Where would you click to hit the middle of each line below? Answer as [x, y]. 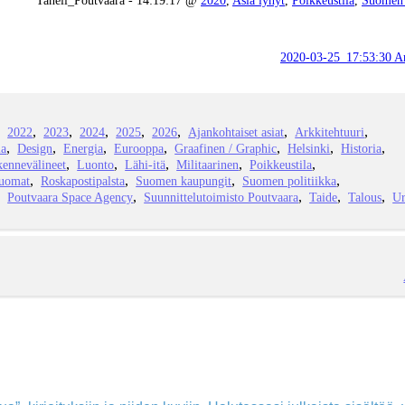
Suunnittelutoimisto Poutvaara [221, 198]
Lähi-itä [146, 165]
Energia [84, 149]
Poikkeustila [281, 165]
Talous [365, 198]
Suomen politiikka [290, 181]
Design [35, 149]
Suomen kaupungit [184, 181]
